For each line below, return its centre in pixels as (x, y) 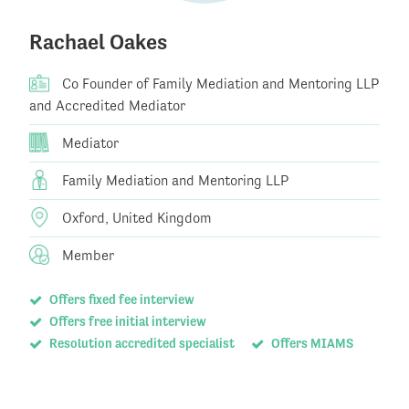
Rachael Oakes (98, 42)
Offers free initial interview (126, 322)
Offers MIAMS (310, 344)
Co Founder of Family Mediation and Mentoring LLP (219, 84)
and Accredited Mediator (107, 106)
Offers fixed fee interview (120, 300)
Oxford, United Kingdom (135, 218)
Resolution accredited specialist (140, 344)
